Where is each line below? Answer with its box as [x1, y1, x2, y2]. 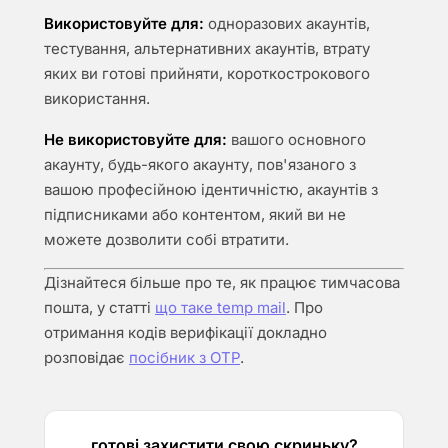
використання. [44, 89, 150, 108]
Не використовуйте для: [44, 130, 227, 149]
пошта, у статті [44, 298, 155, 317]
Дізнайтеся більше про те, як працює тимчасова [44, 273, 400, 292]
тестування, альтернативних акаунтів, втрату [44, 39, 370, 58]
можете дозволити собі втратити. [44, 230, 289, 249]
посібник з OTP [129, 348, 240, 367]
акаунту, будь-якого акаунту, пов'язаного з [44, 155, 356, 174]
